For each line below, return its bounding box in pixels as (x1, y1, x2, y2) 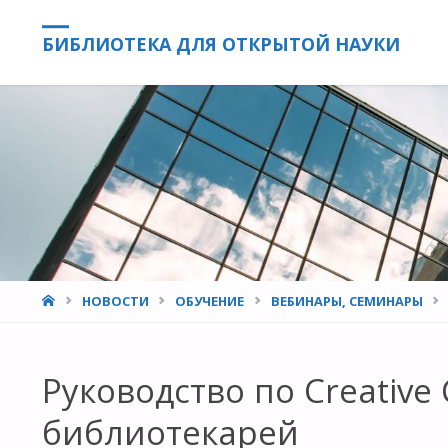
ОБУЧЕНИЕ (175, 291, 245, 310)
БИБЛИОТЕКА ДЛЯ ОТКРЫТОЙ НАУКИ (42, 32, 400, 57)
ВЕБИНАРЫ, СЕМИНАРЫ (270, 291, 423, 310)
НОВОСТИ (81, 291, 149, 310)
